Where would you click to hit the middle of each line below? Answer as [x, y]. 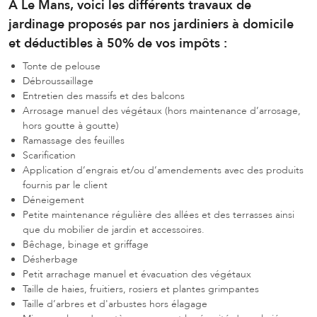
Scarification [49, 155]
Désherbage [50, 259]
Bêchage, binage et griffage [86, 244]
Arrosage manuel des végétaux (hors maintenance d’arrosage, [162, 111]
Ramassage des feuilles [74, 140]
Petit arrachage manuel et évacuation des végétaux [137, 274]
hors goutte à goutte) [71, 126]
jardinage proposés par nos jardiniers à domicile [151, 24]
